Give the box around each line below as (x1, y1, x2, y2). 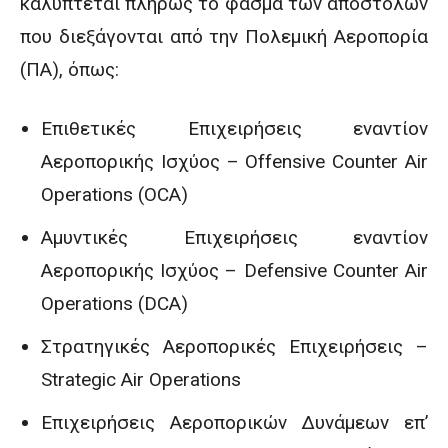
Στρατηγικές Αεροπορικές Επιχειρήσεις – (41, 335, 428, 358)
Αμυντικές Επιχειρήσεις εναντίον (41, 226, 428, 249)
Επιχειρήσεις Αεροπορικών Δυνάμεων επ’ (41, 411, 428, 434)
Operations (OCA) (41, 183, 188, 206)
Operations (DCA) (41, 292, 188, 315)
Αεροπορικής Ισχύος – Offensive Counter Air (41, 150, 428, 173)
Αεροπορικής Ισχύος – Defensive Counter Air (41, 259, 428, 282)
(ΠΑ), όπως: (20, 58, 119, 81)
